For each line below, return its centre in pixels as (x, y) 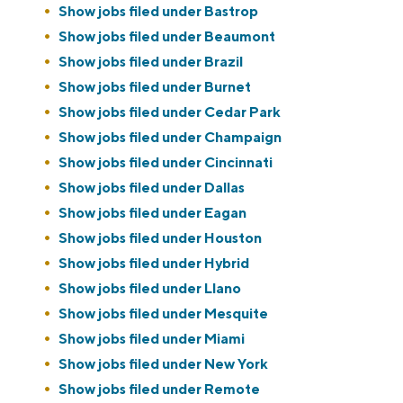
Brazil (224, 62)
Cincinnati (238, 163)
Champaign (243, 138)
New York (236, 364)
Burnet (228, 87)
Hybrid (227, 264)
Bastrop (231, 12)
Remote (232, 390)
